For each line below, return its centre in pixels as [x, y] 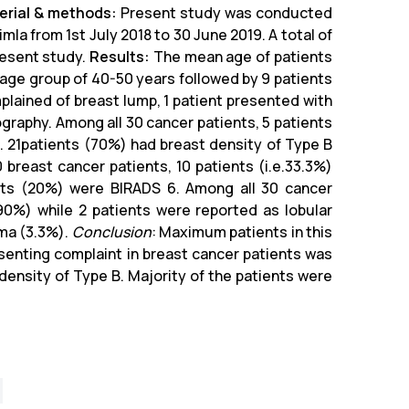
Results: [120, 56]
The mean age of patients [241, 56]
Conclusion [111, 231]
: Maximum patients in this [241, 231]
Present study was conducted [224, 12]
